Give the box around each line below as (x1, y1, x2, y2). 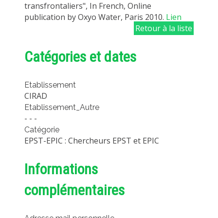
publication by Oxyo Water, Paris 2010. (24, 12, 166, 23)
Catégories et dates (24, 48, 136, 66)
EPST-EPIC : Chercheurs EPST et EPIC (24, 135, 159, 146)
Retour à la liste (135, 23, 192, 34)
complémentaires (24, 182, 125, 199)
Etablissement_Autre (24, 103, 99, 112)
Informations (24, 161, 98, 178)
